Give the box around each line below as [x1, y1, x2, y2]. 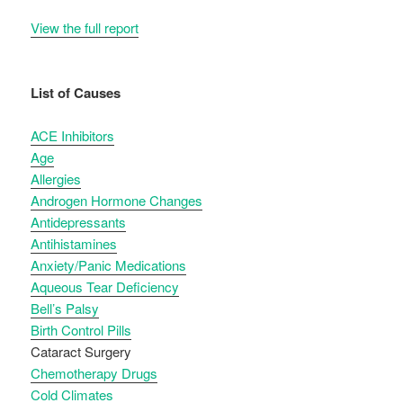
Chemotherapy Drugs [31, 363, 158, 383]
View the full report [31, 18, 139, 38]
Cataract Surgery [31, 342, 132, 362]
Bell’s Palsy [31, 299, 100, 318]
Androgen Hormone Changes [31, 191, 203, 210]
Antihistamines [31, 234, 118, 254]
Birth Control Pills [31, 320, 132, 340]
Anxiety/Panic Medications [31, 255, 187, 275]
